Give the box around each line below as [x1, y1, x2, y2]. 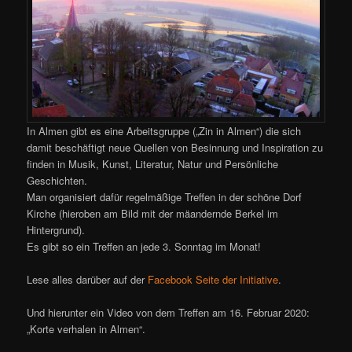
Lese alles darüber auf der [27, 271, 148, 287]
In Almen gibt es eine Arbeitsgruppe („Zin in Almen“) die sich [27, 123, 302, 138]
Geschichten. [27, 172, 88, 188]
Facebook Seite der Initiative [148, 271, 279, 287]
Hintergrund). [27, 222, 86, 237]
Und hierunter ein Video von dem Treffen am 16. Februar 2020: [27, 304, 310, 320]
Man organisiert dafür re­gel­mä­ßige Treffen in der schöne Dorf [27, 189, 302, 204]
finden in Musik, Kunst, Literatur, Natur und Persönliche [27, 156, 279, 171]
